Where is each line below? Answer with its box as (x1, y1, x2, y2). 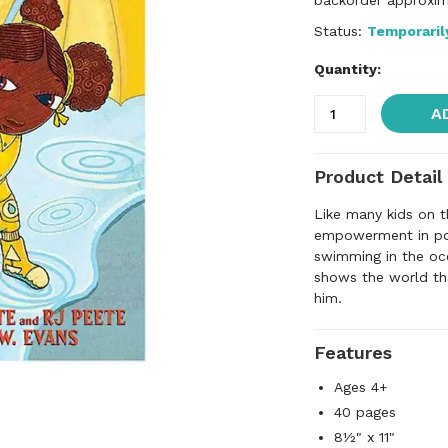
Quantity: (314, 61, 381, 77)
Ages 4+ (334, 379, 388, 395)
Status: (314, 23, 367, 39)
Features (314, 342, 392, 363)
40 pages (334, 404, 396, 420)
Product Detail (314, 166, 442, 187)
